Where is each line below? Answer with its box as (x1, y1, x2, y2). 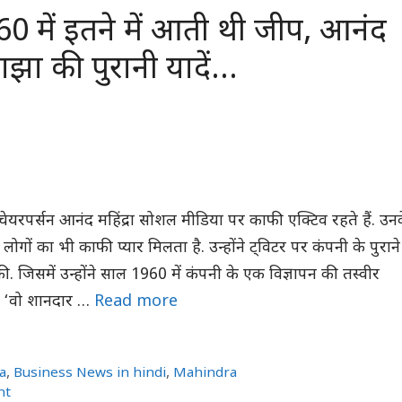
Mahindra (173, 363, 238, 382)
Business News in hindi (13, 363, 167, 382)
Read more (94, 291, 178, 312)
